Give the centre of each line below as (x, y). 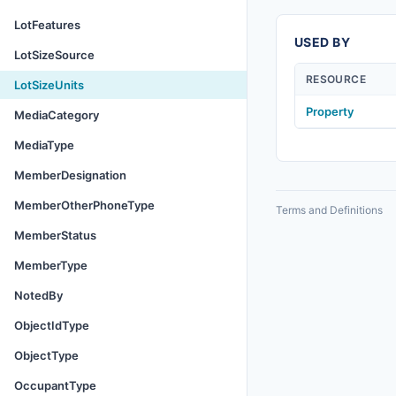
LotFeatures (47, 25)
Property (330, 111)
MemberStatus (55, 235)
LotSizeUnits (49, 85)
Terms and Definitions (329, 210)
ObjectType (46, 355)
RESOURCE (336, 79)
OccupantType (55, 385)
